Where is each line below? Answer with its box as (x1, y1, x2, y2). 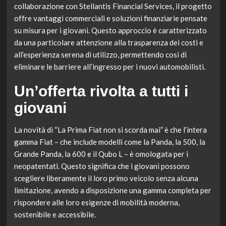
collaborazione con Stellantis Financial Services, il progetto (14, 2, 212, 11)
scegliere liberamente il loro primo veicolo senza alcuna (14, 174, 198, 183)
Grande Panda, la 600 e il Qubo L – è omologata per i (14, 149, 188, 159)
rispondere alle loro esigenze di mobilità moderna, (14, 198, 180, 207)
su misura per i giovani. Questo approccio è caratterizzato (14, 26, 207, 35)
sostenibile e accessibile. (14, 210, 96, 219)
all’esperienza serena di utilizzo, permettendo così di (14, 50, 187, 60)
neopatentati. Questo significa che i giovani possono (14, 161, 190, 171)
